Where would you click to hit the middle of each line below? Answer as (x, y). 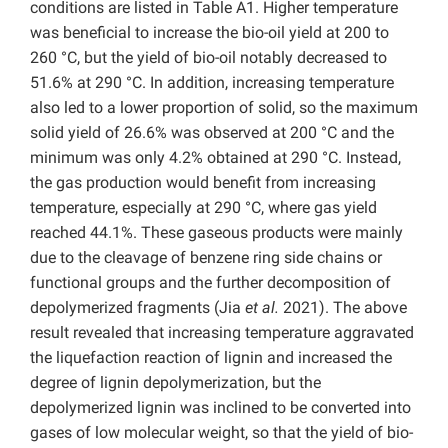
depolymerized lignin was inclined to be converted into (220, 407)
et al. (260, 307)
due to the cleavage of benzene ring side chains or (206, 257)
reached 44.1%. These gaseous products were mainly (216, 232)
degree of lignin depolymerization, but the (175, 382)
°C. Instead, (361, 157)
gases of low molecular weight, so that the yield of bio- (221, 432)
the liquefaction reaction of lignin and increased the (211, 357)
